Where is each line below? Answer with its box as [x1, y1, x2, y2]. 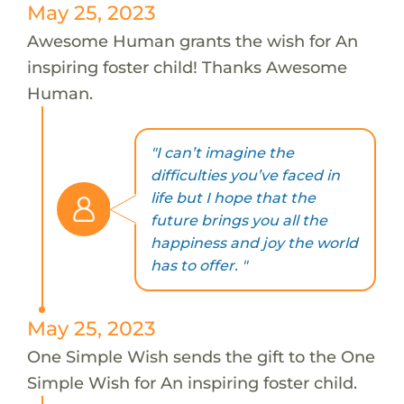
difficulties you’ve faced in [150, 167, 340, 185]
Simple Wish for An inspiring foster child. [26, 372, 357, 393]
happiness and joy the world [150, 234, 358, 252]
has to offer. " [150, 257, 247, 275]
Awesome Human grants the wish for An [26, 30, 358, 51]
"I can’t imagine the [150, 144, 294, 162]
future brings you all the [150, 212, 327, 230]
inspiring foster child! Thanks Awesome [26, 56, 347, 78]
